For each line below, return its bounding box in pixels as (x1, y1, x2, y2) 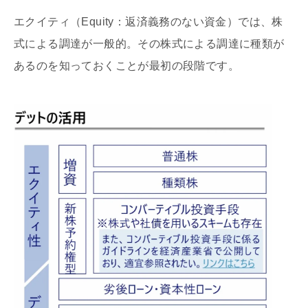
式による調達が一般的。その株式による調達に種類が (14, 37, 285, 49)
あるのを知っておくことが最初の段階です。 (14, 59, 239, 71)
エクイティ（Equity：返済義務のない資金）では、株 (14, 15, 283, 27)
